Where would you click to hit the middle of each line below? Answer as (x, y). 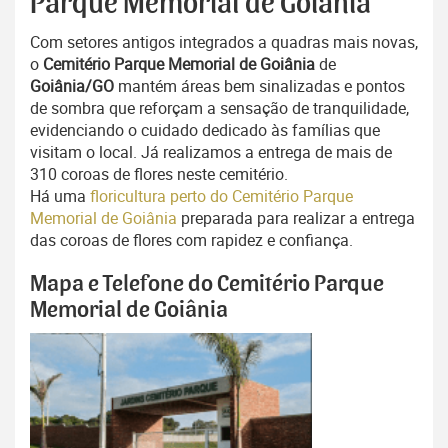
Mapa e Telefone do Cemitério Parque (207, 284)
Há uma (60, 196)
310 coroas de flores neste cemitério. (159, 174)
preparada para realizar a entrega (296, 218)
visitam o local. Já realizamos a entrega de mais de (211, 152)
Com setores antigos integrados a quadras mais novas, (224, 42)
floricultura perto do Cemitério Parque (221, 196)
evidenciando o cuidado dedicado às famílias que (205, 130)
